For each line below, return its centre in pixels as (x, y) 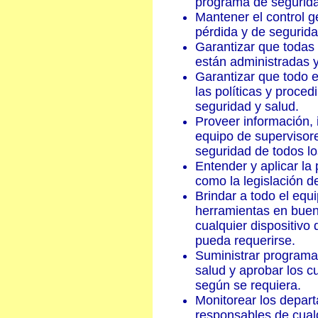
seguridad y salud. (247, 106)
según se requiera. (248, 285)
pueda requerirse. (245, 241)
